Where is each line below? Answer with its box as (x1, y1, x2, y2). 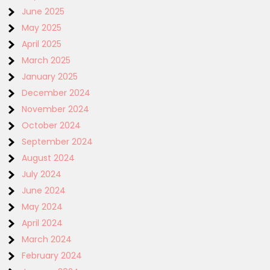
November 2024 (22, 103, 90, 115)
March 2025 (22, 54, 71, 66)
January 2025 (22, 71, 78, 83)
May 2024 (22, 201, 63, 213)
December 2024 (22, 87, 91, 99)
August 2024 (22, 152, 75, 164)
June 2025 (22, 5, 65, 17)
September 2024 (22, 136, 93, 148)
